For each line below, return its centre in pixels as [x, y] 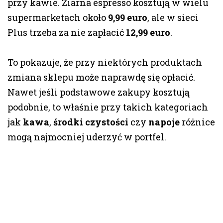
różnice [197, 122]
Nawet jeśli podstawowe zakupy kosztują [99, 92]
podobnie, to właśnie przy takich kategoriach [108, 107]
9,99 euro [128, 18]
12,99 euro [148, 33]
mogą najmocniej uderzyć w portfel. [87, 137]
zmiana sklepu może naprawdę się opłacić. [101, 77]
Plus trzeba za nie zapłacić [67, 33]
